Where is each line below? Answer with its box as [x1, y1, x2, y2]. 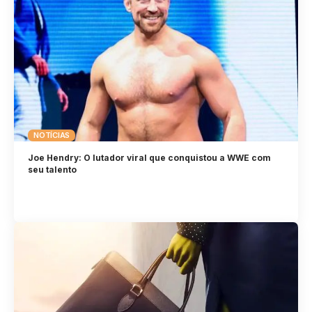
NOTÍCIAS [33, 130, 70, 141]
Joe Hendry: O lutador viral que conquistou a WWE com [28, 153, 272, 164]
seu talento [28, 164, 77, 175]
